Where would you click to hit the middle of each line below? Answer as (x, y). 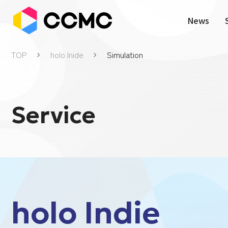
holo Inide (67, 54)
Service (53, 115)
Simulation (125, 54)
